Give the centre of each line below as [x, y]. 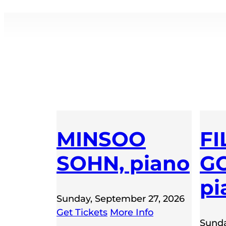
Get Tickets [82, 212]
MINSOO [101, 139]
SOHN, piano [123, 163]
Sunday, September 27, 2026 [121, 199]
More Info [132, 212]
